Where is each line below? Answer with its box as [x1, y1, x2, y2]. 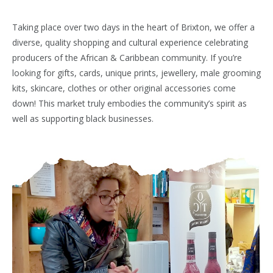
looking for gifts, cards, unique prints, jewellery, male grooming [12, 67, 261, 79]
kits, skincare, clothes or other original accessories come [12, 82, 236, 94]
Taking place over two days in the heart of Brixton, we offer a [12, 21, 255, 34]
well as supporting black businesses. [12, 113, 154, 125]
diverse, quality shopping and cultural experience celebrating [12, 37, 248, 49]
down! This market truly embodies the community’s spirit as [12, 97, 247, 110]
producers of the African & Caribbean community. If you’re [12, 52, 242, 64]
